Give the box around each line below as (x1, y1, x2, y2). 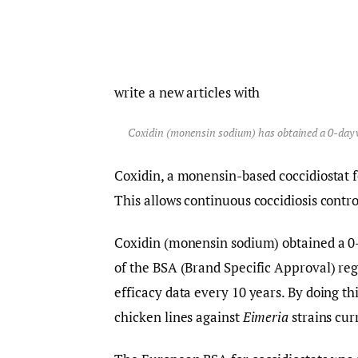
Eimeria (242, 307, 292, 326)
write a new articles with (114, 83, 261, 102)
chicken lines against (114, 307, 243, 326)
